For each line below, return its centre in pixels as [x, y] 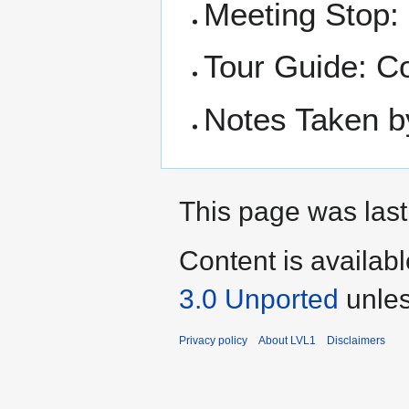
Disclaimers [356, 340]
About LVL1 [287, 340]
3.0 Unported [259, 299]
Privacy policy [213, 340]
